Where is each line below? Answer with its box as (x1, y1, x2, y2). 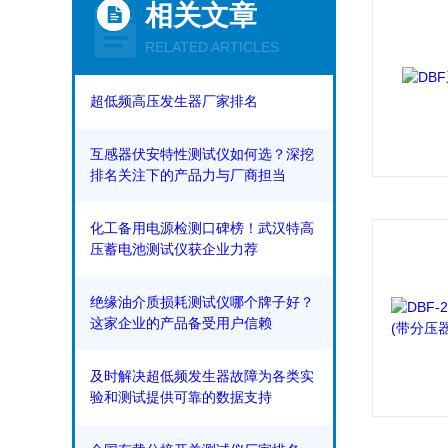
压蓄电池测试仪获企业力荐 (90, 241, 258, 257)
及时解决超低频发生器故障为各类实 (90, 368, 314, 384)
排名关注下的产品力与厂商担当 (90, 167, 286, 183)
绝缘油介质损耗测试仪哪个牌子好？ (90, 294, 314, 310)
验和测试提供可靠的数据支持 (90, 389, 272, 405)
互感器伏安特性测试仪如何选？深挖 (90, 146, 314, 162)
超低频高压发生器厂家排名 (90, 93, 258, 109)
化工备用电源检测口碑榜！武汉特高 (90, 220, 314, 236)
